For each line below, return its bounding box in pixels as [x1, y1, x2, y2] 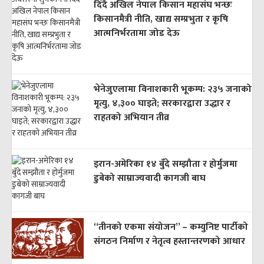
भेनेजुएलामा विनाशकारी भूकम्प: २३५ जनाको [93, 81, 252, 97]
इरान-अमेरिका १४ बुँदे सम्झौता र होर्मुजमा [93, 156, 237, 172]
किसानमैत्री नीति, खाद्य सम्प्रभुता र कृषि [93, 11, 228, 27]
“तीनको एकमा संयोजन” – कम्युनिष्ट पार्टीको [93, 219, 248, 235]
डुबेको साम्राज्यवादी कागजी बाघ [93, 170, 206, 186]
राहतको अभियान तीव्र [93, 109, 169, 126]
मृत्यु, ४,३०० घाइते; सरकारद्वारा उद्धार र [93, 95, 230, 111]
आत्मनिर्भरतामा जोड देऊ [93, 25, 180, 41]
